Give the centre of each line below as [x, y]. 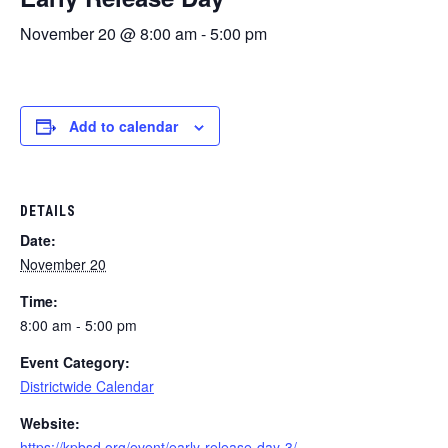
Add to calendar [123, 126]
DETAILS [48, 211]
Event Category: [75, 362]
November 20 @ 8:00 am [108, 34]
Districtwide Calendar [87, 386]
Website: [50, 423]
